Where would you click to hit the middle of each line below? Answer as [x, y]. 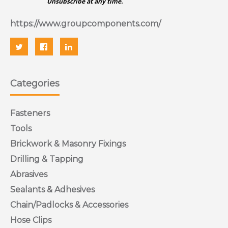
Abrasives [29, 175]
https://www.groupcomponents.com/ [85, 24]
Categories [35, 84]
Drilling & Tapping [47, 159]
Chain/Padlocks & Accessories [69, 205]
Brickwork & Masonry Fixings [68, 144]
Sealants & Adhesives [52, 190]
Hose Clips [31, 220]
